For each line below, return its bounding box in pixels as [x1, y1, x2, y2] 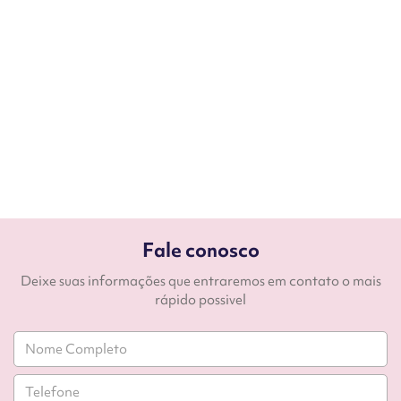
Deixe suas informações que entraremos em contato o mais [20, 272, 381, 290]
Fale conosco [141, 237, 260, 263]
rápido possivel [155, 291, 246, 309]
